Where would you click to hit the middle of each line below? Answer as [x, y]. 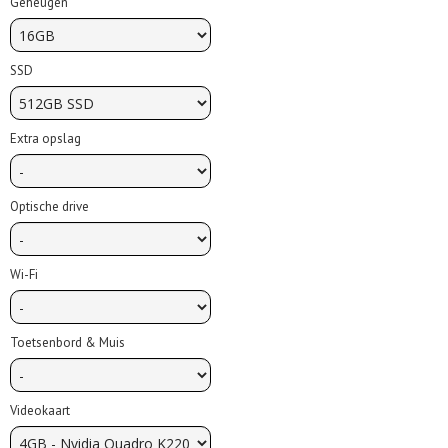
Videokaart [40, 410]
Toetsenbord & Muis [67, 342]
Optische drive [49, 206]
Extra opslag [45, 138]
